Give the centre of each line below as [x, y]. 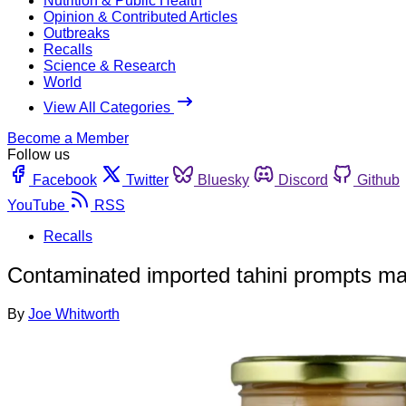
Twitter [147, 179]
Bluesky [223, 179]
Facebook [65, 179]
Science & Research [110, 65]
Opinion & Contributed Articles [140, 16]
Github [378, 179]
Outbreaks [77, 33]
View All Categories [109, 107]
